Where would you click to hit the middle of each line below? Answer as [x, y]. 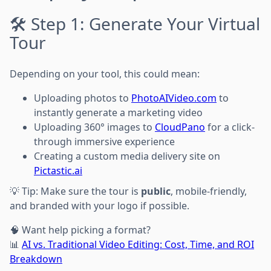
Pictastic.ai [58, 170]
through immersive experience [104, 141]
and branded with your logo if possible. [100, 205]
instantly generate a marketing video [118, 112]
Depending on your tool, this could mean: [105, 73]
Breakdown [36, 259]
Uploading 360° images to [94, 127]
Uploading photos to [83, 98]
